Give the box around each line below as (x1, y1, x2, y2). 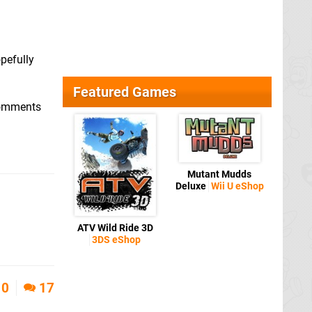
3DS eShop (92, 233, 141, 246)
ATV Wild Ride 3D (77, 221, 153, 234)
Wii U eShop (210, 180, 264, 192)
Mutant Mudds (187, 168, 251, 180)
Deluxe (175, 180, 208, 192)
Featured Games (73, 84, 176, 100)
